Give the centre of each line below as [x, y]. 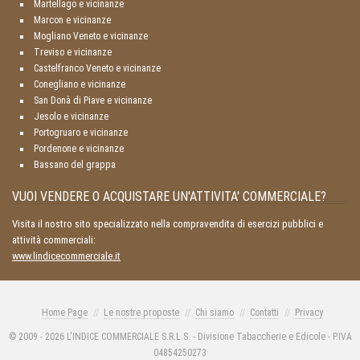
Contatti [264, 313]
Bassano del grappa [75, 165]
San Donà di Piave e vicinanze [93, 101]
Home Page [65, 313]
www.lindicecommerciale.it [66, 256]
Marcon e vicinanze [72, 20]
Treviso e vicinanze [73, 53]
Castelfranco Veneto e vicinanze [97, 69]
